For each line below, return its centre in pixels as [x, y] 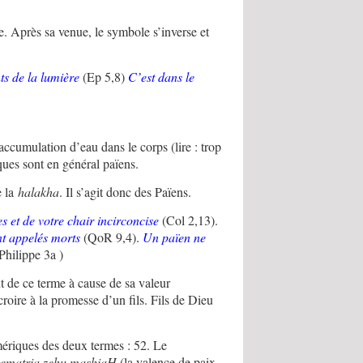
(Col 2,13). [189, 220]
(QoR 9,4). [112, 237]
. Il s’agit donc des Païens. [126, 192]
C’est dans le [162, 77]
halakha [39, 192]
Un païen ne [175, 237]
